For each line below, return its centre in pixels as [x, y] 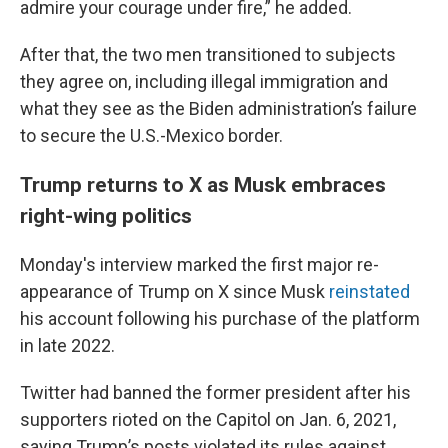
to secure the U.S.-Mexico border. [151, 135]
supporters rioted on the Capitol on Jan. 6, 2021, [208, 419]
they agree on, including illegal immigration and [204, 81]
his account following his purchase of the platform [220, 318]
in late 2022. [67, 345]
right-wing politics [106, 215]
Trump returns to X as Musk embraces [203, 184]
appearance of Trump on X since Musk [174, 291]
